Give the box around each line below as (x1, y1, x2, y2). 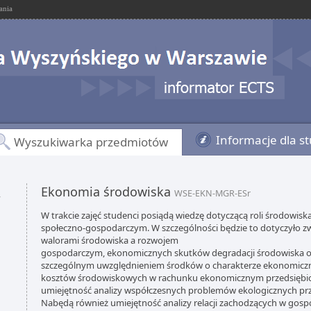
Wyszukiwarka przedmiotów (14, 134, 168, 150)
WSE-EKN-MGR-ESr (174, 187, 251, 199)
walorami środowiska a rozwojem (41, 234, 178, 246)
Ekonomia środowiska (41, 183, 174, 200)
